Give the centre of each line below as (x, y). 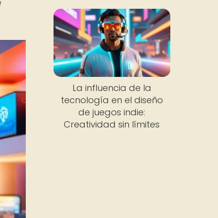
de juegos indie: (112, 112)
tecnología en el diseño (112, 100)
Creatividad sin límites (112, 125)
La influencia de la (112, 88)
